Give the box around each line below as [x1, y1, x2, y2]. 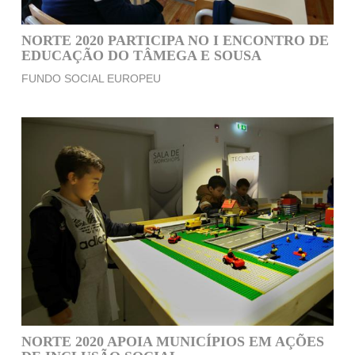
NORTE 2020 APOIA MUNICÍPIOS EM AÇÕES [21, 333, 324, 349]
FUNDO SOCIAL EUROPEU [21, 72, 161, 86]
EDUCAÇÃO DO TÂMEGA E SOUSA [21, 47, 261, 63]
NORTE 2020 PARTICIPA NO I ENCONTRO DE [21, 32, 329, 48]
